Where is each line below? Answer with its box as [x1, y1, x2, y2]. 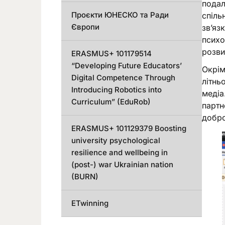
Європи [71, 22, 99, 32]
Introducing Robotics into [71, 85, 162, 94]
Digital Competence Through [71, 73, 175, 82]
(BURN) [71, 172, 98, 181]
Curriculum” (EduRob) [71, 97, 151, 106]
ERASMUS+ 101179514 [71, 49, 154, 58]
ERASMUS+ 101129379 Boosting [71, 124, 186, 133]
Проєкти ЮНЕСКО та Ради [71, 10, 169, 20]
